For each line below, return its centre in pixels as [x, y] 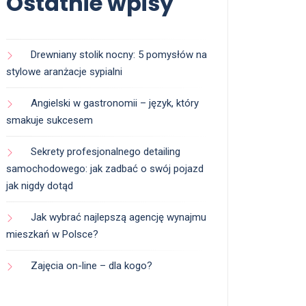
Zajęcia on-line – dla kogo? [92, 266]
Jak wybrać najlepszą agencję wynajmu [119, 218]
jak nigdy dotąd [40, 186]
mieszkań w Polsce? [52, 235]
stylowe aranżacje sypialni [64, 72]
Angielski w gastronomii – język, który [115, 103]
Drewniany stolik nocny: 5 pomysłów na [119, 55]
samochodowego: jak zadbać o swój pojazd [105, 169]
